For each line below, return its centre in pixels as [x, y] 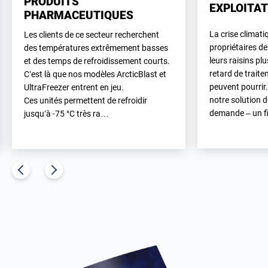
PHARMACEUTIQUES [79, 15]
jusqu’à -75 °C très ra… [66, 113]
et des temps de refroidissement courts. [97, 61]
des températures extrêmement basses [96, 48]
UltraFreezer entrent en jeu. [74, 87]
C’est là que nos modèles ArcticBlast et [95, 74]
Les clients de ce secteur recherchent [92, 34]
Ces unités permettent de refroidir [86, 100]
